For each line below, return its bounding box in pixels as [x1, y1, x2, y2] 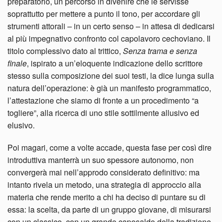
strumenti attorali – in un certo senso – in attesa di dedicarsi [7, 20, 215, 32]
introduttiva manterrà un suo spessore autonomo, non [7, 154, 194, 166]
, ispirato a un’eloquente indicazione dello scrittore [27, 57, 203, 69]
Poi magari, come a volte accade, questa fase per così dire [7, 141, 212, 153]
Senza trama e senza [123, 45, 197, 56]
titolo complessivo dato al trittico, [7, 45, 123, 56]
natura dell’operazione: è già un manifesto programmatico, [7, 82, 211, 94]
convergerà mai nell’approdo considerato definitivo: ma [7, 166, 200, 178]
